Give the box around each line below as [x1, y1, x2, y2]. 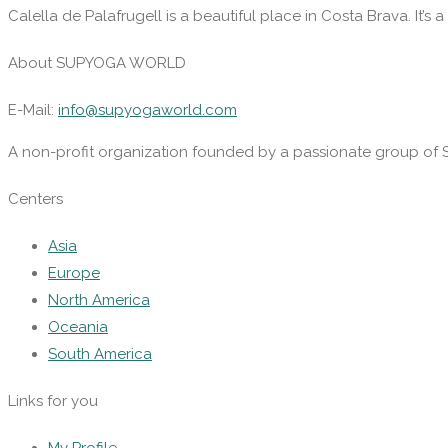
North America [48, 291, 150, 310]
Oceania [48, 318, 108, 337]
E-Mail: [8, 101, 58, 120]
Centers [8, 190, 63, 209]
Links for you [8, 392, 98, 411]
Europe [48, 264, 100, 283]
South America [48, 345, 152, 364]
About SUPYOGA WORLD [8, 54, 186, 73]
